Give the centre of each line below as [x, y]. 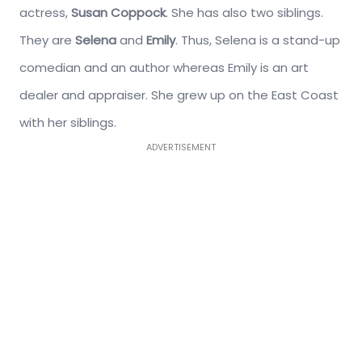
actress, [45, 12]
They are [47, 40]
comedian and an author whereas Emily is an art [164, 67]
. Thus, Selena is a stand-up [258, 40]
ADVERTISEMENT [181, 147]
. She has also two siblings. [244, 12]
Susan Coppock [118, 12]
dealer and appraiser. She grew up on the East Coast [179, 95]
